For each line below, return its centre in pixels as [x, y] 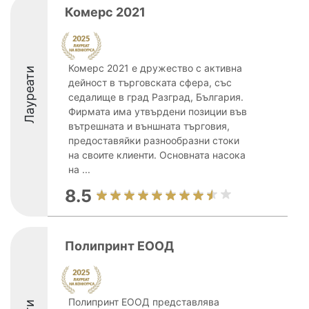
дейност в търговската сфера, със [150, 82]
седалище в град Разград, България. [156, 97]
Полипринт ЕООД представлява [144, 302]
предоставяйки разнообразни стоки [154, 140]
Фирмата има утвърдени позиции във [158, 111]
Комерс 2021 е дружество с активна [155, 68]
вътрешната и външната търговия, [149, 126]
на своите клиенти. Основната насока [157, 155]
